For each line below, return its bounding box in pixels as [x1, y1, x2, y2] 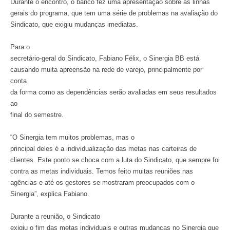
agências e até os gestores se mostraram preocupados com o [10, 179, 195, 186]
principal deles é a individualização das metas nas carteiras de [10, 145, 197, 152]
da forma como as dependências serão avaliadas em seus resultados [10, 88, 217, 96]
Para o [10, 43, 30, 51]
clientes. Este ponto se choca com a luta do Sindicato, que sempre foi [10, 156, 220, 164]
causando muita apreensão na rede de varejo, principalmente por [10, 66, 202, 73]
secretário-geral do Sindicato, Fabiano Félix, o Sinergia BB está [10, 54, 199, 62]
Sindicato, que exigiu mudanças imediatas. [10, 21, 138, 28]
